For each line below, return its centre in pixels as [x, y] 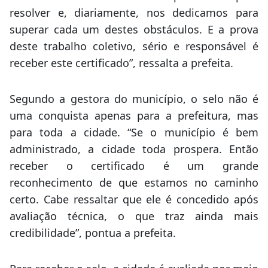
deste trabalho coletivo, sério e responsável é [134, 46]
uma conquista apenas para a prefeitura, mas [134, 115]
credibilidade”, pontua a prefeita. [93, 232]
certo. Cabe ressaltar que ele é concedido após [134, 199]
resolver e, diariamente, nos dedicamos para [134, 12]
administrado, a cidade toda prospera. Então [134, 149]
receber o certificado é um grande [134, 165]
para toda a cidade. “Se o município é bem [134, 132]
